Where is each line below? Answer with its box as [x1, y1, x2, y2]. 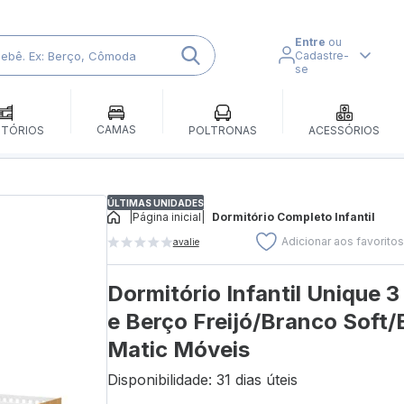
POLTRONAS [188, 124, 257, 138]
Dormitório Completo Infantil [211, 210, 375, 224]
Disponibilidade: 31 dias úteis [106, 371, 298, 390]
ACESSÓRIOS [308, 124, 381, 138]
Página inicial [132, 210, 201, 224]
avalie [172, 235, 199, 247]
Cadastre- [295, 48, 350, 62]
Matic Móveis [106, 336, 250, 363]
